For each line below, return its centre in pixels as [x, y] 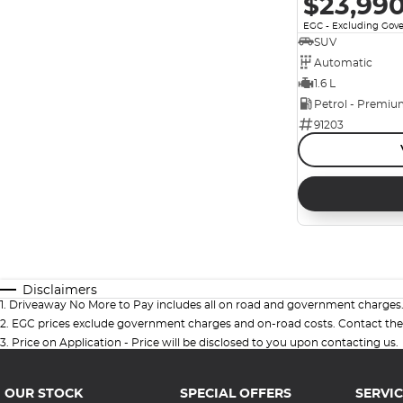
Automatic [343, 62]
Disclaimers [60, 290]
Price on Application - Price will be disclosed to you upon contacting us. [205, 343]
